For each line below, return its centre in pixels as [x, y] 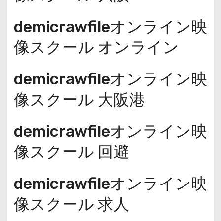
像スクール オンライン [96, 47]
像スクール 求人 [71, 204]
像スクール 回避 [71, 152]
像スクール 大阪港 [79, 99]
